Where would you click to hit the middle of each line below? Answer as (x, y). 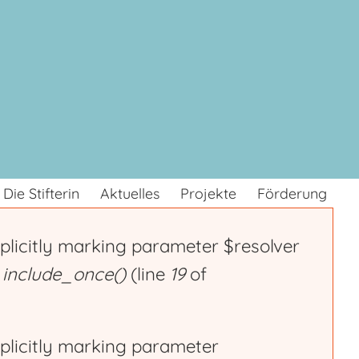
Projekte (208, 194)
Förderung (292, 194)
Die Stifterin (41, 194)
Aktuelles (130, 194)
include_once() (64, 274)
